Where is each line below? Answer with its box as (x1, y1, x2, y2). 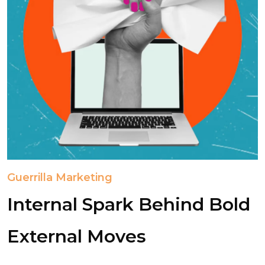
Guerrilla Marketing (7, 171, 112, 184)
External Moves (7, 225, 146, 247)
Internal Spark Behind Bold (7, 193, 250, 215)
